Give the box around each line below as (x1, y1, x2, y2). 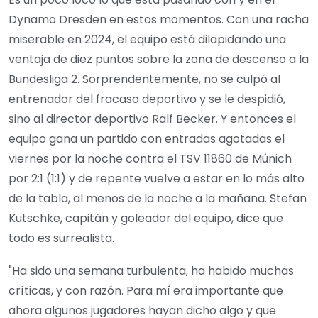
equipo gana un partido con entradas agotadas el (9, 130, 285, 147)
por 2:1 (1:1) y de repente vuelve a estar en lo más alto (9, 170, 305, 187)
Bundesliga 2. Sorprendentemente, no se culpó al (9, 70, 280, 87)
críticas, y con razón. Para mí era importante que (9, 282, 283, 299)
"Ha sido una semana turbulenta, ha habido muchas (9, 262, 294, 279)
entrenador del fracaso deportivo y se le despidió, (9, 90, 285, 107)
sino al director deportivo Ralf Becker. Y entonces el (9, 110, 296, 127)
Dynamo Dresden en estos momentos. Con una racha (9, 11, 309, 28)
